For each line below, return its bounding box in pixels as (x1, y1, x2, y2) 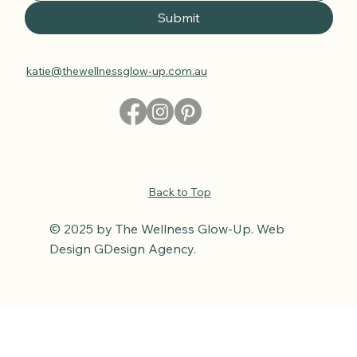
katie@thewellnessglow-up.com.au (25, 63, 207, 78)
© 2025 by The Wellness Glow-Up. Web (49, 220, 285, 237)
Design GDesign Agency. (49, 240, 200, 257)
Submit (158, 10, 201, 26)
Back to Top (147, 184, 211, 199)
